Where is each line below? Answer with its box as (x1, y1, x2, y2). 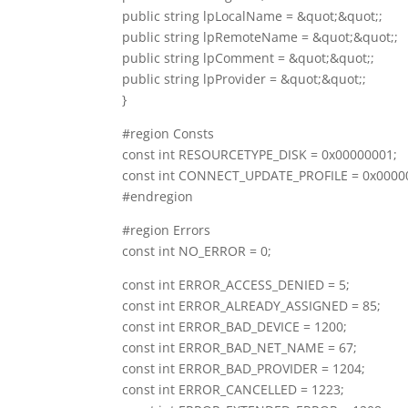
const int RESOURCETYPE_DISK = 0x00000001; (122, 145, 398, 163)
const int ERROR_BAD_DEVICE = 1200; (122, 317, 348, 335)
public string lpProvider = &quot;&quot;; (122, 69, 367, 87)
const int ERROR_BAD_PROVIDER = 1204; (122, 359, 366, 377)
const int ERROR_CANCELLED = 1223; (122, 380, 345, 398)
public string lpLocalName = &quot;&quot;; (122, 6, 383, 25)
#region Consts (122, 124, 215, 142)
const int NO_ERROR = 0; (122, 241, 272, 260)
